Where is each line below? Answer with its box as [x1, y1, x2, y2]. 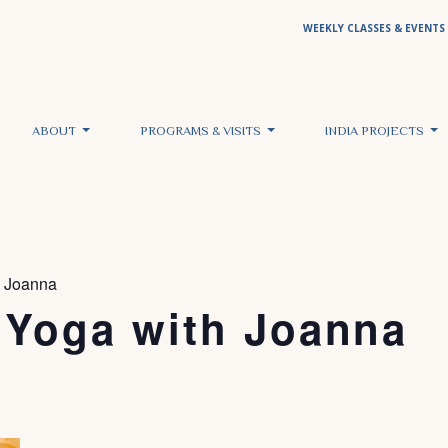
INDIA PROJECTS [324, 122, 427, 142]
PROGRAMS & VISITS [139, 122, 264, 142]
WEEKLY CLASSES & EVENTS [303, 21, 445, 35]
